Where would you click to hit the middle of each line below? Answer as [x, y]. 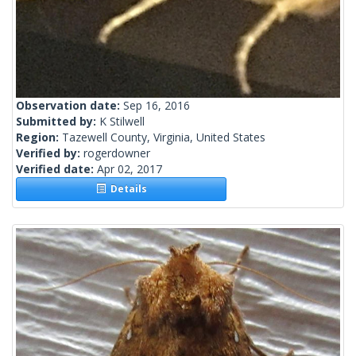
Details [126, 189]
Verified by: [50, 153]
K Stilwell [122, 122]
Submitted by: [58, 122]
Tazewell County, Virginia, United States [164, 137]
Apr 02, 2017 [130, 169]
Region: [39, 137]
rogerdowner [117, 153]
